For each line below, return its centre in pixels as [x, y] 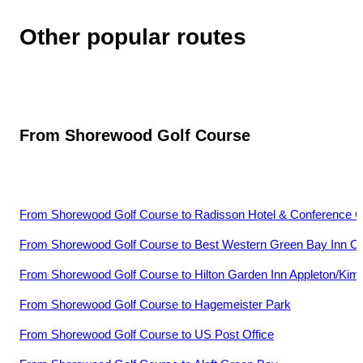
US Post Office [234, 335]
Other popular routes [133, 36]
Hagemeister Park [243, 305]
